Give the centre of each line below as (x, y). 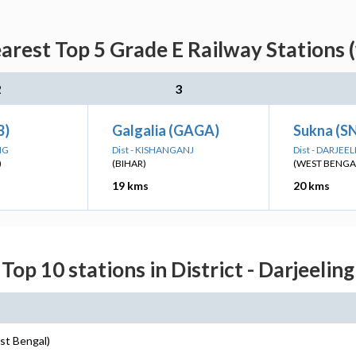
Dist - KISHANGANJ (153, 150)
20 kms (311, 186)
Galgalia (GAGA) (166, 130)
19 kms (130, 186)
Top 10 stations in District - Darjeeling (178, 269)
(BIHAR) (129, 163)
